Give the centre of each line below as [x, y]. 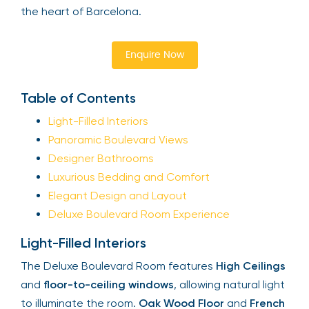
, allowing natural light [229, 285]
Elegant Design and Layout [118, 196]
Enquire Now [154, 55]
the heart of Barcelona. [81, 11]
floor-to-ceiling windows [109, 285]
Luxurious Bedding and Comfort [129, 177]
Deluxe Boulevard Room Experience [139, 214]
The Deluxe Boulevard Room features [118, 266]
